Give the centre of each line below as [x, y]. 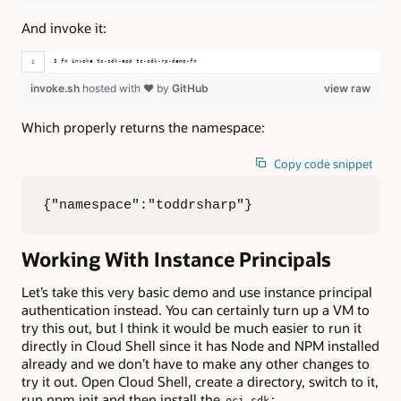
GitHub [190, 88]
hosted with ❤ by [127, 88]
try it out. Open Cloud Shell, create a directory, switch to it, [200, 381]
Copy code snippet [324, 163]
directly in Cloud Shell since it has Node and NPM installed [200, 345]
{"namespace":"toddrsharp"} [148, 205]
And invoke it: [64, 27]
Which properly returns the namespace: [143, 128]
